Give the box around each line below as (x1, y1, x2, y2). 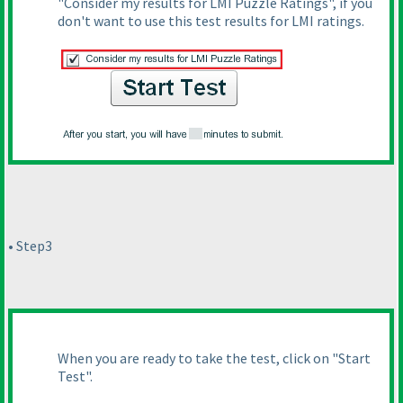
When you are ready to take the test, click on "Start (58, 348, 371, 367)
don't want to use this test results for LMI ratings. (58, 11, 364, 30)
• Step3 (8, 236, 52, 255)
